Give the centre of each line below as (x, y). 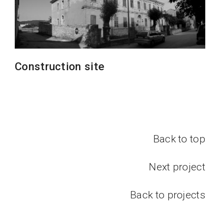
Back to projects (168, 195)
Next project (177, 167)
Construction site (60, 67)
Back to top (179, 139)
